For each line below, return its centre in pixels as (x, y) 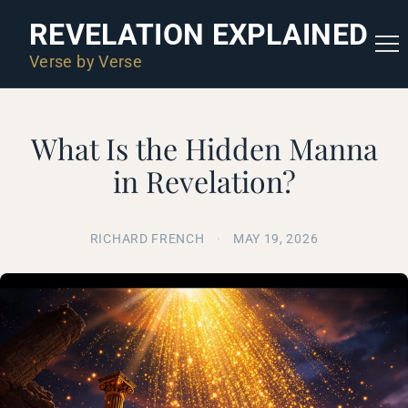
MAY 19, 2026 (275, 239)
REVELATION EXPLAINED (199, 34)
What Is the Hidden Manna (204, 148)
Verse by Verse (86, 61)
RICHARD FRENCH (147, 239)
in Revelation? (204, 181)
